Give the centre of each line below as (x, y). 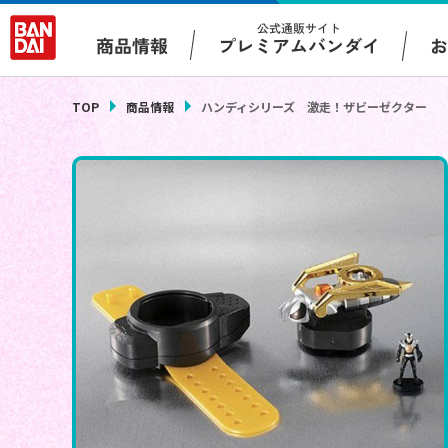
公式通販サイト (299, 28)
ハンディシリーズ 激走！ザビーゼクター (314, 107)
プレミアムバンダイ (299, 45)
